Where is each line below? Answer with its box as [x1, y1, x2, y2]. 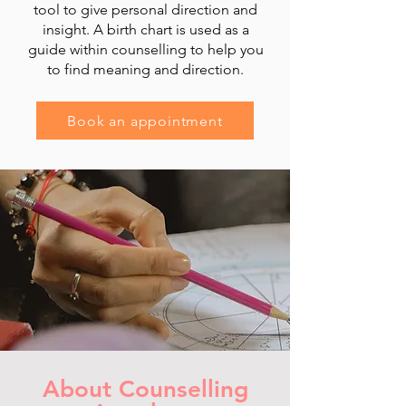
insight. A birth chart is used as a [42, 21, 249, 39]
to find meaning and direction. [47, 61, 244, 79]
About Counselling [42, 375, 248, 404]
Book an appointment [67, 111, 223, 130]
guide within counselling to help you [27, 41, 264, 59]
